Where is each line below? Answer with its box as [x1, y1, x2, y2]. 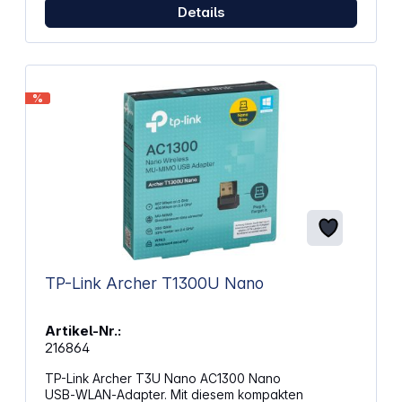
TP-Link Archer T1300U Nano [44, 273, 264, 293]
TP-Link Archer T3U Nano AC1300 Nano [44, 370, 281, 386]
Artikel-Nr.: [44, 321, 121, 339]
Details [177, 3, 225, 21]
